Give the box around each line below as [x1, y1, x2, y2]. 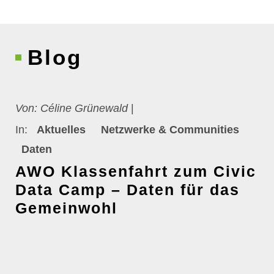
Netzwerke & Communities [101, 124, 239, 136]
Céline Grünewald [37, 102, 128, 114]
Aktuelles [37, 124, 86, 136]
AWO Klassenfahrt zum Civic [15, 163, 256, 180]
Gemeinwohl [15, 199, 117, 217]
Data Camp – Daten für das [15, 181, 240, 198]
